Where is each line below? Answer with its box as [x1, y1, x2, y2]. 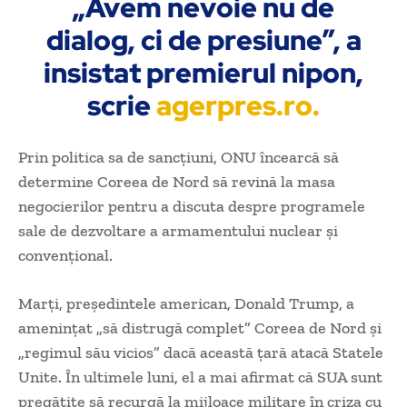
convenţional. [18, 245, 113, 266]
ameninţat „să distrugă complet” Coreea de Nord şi [18, 318, 382, 339]
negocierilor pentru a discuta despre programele [18, 196, 365, 217]
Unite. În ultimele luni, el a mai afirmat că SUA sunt [18, 367, 382, 388]
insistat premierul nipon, [44, 55, 363, 92]
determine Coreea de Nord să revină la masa [18, 172, 335, 193]
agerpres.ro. [156, 87, 320, 124]
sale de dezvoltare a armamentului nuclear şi [18, 221, 338, 242]
